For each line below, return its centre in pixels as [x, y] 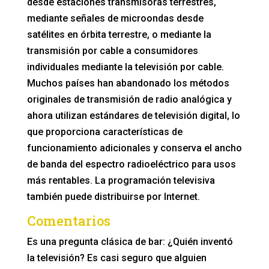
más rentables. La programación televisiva [121, 180]
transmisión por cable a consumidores [112, 50]
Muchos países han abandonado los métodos [128, 83]
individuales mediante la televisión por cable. [125, 67]
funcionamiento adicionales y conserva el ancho [134, 148]
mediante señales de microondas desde [115, 18]
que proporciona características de [104, 131]
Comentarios [68, 220]
